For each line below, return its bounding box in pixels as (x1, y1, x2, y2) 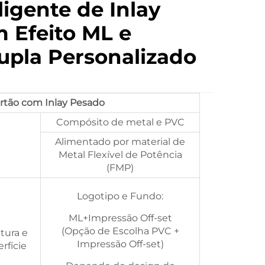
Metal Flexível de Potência (58, 148, 182, 160)
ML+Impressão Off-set (68, 212, 172, 224)
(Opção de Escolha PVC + (61, 225, 179, 237)
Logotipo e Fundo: (77, 190, 164, 202)
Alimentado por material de (55, 135, 186, 147)
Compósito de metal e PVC (56, 116, 185, 128)
